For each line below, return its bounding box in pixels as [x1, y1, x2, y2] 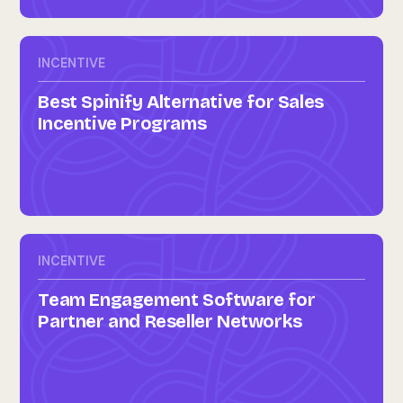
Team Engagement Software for [38, 289, 316, 310]
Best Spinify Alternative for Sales [38, 91, 324, 112]
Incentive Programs [38, 112, 207, 134]
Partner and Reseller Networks [38, 310, 302, 332]
